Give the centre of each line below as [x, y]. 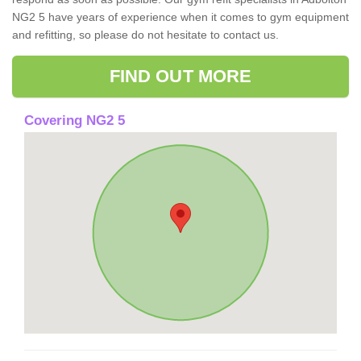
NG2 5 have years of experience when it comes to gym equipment [180, 17]
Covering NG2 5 [75, 120]
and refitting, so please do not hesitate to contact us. [145, 34]
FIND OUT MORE [180, 76]
